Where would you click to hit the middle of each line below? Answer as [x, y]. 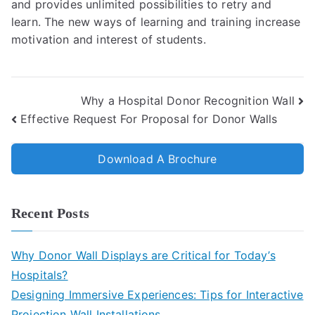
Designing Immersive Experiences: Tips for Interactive [157, 295]
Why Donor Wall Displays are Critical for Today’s [143, 256]
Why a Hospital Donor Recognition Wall [187, 100]
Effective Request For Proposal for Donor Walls [149, 119]
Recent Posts [50, 213]
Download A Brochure [157, 159]
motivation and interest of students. [109, 39]
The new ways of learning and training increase [173, 22]
